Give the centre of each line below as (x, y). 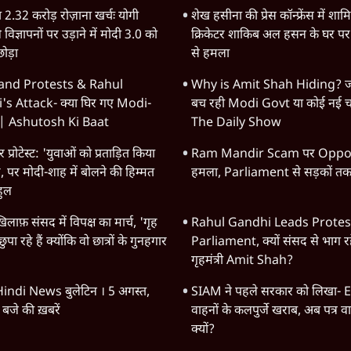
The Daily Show (236, 123)
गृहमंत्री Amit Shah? (242, 261)
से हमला (210, 54)
